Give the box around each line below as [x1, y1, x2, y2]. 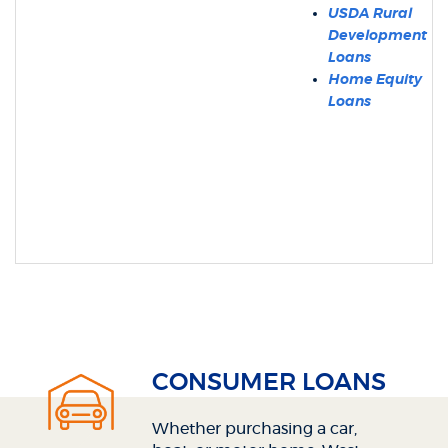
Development [328, 29, 427, 43]
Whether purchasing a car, [152, 420, 358, 437]
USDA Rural [328, 7, 412, 21]
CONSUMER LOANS [152, 370, 387, 395]
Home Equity [328, 73, 422, 87]
